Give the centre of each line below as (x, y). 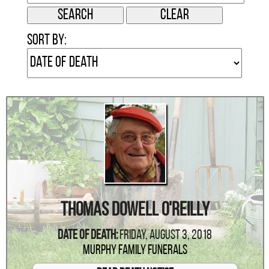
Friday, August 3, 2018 (166, 235)
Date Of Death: (88, 235)
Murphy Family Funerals (135, 250)
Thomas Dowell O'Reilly (135, 210)
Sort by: (47, 40)
